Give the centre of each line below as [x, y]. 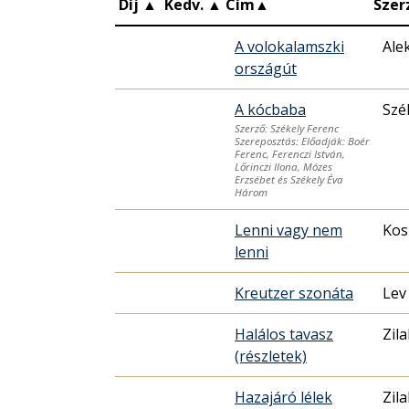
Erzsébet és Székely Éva [289, 180]
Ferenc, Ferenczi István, [290, 154]
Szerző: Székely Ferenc [287, 129]
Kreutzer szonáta [294, 293]
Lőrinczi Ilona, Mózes [283, 167]
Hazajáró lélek [283, 397]
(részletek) [271, 356]
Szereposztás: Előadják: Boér [302, 142]
